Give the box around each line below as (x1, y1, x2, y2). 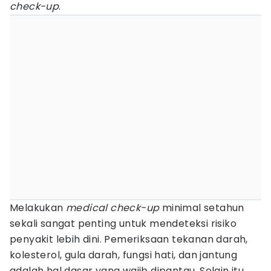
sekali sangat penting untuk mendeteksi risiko (10, 217, 237, 230)
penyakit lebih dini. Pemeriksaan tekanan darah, (10, 232, 248, 246)
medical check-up (66, 201, 160, 215)
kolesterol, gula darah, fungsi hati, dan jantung (10, 248, 238, 262)
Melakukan (10, 201, 66, 215)
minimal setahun (159, 201, 244, 215)
